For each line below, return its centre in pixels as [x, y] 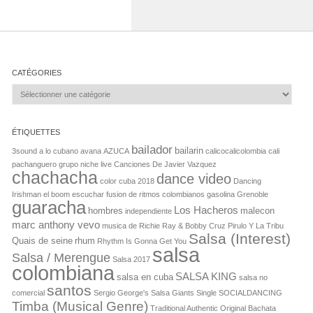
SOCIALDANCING [251, 292]
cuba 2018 [137, 181]
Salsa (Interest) [240, 239]
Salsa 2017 [132, 259]
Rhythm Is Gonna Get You [142, 241]
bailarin [189, 150]
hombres [106, 210]
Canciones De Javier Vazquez [166, 164]
